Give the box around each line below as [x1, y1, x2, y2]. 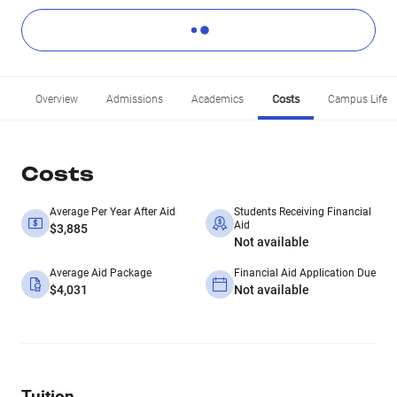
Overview [35, 93, 78, 105]
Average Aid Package [50, 267, 152, 279]
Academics [191, 93, 244, 105]
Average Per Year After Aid [50, 206, 175, 218]
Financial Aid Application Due [234, 267, 376, 279]
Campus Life [328, 93, 387, 105]
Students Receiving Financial [234, 206, 371, 218]
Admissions [106, 93, 163, 105]
